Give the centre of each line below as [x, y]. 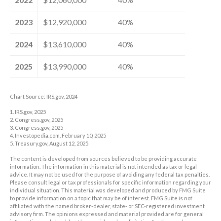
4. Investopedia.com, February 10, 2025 [58, 135]
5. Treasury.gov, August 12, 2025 [49, 143]
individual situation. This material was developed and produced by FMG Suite [108, 190]
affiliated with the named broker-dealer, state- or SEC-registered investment [107, 206]
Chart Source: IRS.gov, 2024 [44, 96]
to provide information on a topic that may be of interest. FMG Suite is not [101, 198]
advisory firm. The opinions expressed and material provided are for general [107, 214]
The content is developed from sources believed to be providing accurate [103, 158]
